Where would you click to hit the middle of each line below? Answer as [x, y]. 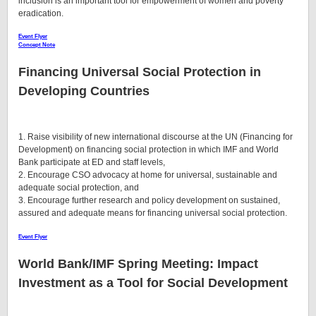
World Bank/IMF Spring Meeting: [118, 263]
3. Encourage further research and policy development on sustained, [149, 201]
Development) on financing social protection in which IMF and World [148, 150]
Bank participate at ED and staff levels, [92, 163]
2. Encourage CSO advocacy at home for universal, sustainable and [148, 175]
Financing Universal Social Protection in [140, 72]
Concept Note [37, 45]
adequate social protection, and [79, 188]
